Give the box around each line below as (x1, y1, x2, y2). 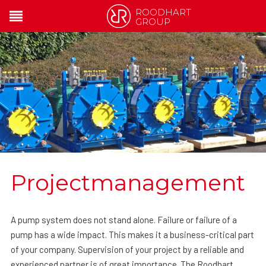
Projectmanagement (10, 169, 245, 196)
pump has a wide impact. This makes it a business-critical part (10, 229, 254, 240)
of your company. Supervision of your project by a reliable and (10, 243, 244, 255)
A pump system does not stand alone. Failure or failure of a (10, 214, 237, 225)
